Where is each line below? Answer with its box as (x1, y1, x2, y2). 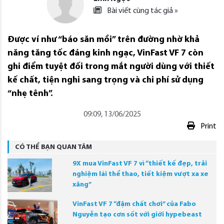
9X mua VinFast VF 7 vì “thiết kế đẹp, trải (72, 160, 207, 168)
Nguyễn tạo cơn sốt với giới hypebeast (72, 211, 202, 219)
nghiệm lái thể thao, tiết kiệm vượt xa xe (72, 170, 208, 178)
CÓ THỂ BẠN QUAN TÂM (15, 143, 92, 151)
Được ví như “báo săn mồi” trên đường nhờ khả (7, 35, 199, 45)
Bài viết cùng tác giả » (105, 7, 178, 15)
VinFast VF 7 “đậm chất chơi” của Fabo (72, 200, 196, 208)
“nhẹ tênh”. (7, 89, 52, 99)
